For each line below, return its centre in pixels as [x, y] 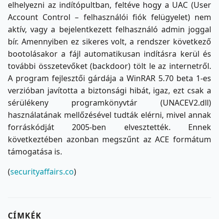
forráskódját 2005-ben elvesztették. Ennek [109, 127]
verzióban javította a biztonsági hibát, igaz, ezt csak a [109, 91]
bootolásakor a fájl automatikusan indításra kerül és [109, 54]
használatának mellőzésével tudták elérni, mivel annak [109, 115]
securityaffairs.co [42, 172]
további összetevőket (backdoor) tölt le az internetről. [109, 66]
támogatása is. [35, 152]
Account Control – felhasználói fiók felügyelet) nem [109, 17]
